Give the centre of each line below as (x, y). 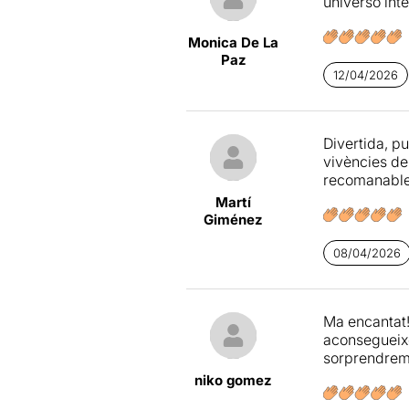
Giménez (234, 220)
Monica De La (234, 43)
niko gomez (234, 381)
